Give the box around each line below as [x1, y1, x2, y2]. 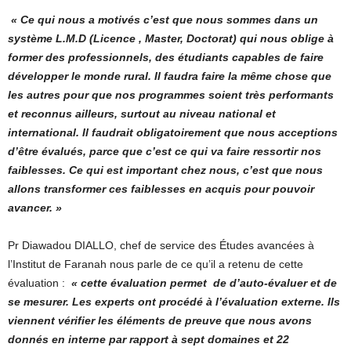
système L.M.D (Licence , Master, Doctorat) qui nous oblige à [8, 31, 334, 45]
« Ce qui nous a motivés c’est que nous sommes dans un [11, 13, 318, 26]
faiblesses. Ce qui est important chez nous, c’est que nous [8, 163, 323, 176]
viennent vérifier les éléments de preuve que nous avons [8, 313, 312, 327]
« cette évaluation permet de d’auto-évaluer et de [71, 276, 337, 289]
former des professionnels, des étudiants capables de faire [8, 50, 324, 63]
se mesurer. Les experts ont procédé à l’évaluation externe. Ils [8, 295, 340, 308]
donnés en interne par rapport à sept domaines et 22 [8, 332, 289, 346]
